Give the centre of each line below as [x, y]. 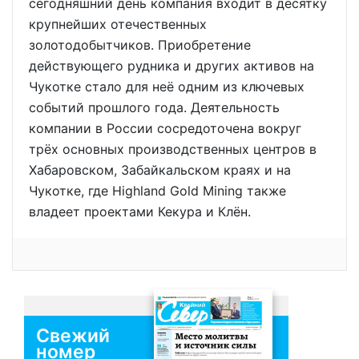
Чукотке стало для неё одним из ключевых [167, 87]
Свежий [73, 336]
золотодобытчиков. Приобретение [140, 45]
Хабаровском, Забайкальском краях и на [160, 170]
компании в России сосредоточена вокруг [165, 129]
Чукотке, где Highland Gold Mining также [157, 191]
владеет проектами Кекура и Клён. [140, 212]
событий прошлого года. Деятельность [154, 108]
